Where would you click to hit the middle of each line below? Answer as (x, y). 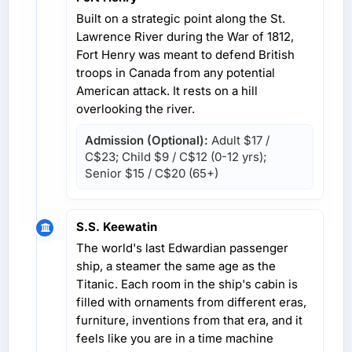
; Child (135, 156)
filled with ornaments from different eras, (191, 302)
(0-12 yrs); (237, 156)
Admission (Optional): (147, 140)
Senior (105, 173)
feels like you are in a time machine (175, 338)
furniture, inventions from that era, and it (189, 320)
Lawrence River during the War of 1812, (185, 36)
